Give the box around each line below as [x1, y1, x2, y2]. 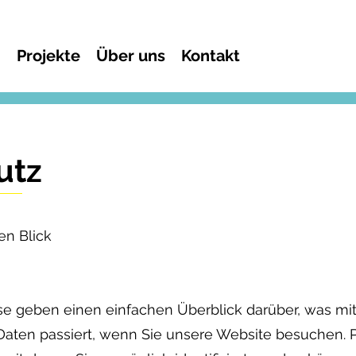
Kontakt [181, 46, 240, 65]
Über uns [96, 46, 165, 65]
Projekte [17, 46, 80, 65]
